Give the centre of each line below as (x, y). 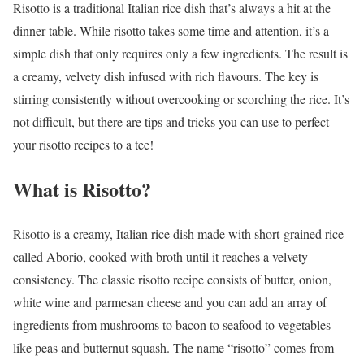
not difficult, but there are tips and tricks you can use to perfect (171, 121)
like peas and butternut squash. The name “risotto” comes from (173, 347)
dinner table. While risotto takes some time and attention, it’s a (171, 30)
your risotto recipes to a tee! (83, 144)
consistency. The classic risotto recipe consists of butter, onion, (172, 279)
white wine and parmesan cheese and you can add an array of (170, 301)
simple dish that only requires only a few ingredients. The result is (180, 53)
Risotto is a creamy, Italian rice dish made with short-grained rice (178, 233)
